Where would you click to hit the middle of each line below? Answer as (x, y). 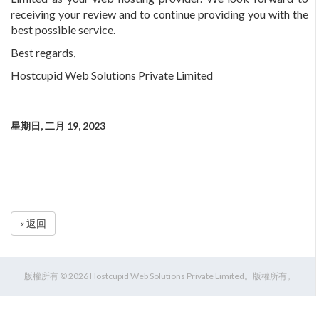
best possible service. (63, 30)
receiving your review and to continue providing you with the (159, 14)
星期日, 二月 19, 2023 (58, 126)
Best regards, (43, 52)
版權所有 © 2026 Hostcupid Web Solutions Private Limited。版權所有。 (159, 276)
